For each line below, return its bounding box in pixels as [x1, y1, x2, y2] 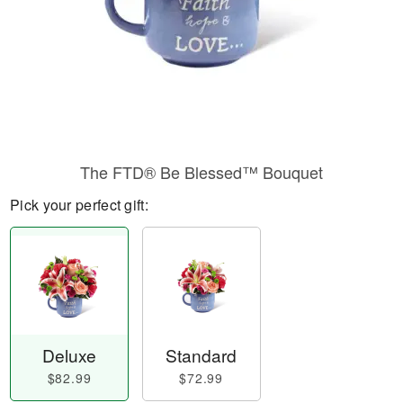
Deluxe [42, 343, 97, 368]
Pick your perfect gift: [10, 194, 148, 215]
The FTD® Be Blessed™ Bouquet [80, 160, 323, 184]
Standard [166, 343, 237, 368]
